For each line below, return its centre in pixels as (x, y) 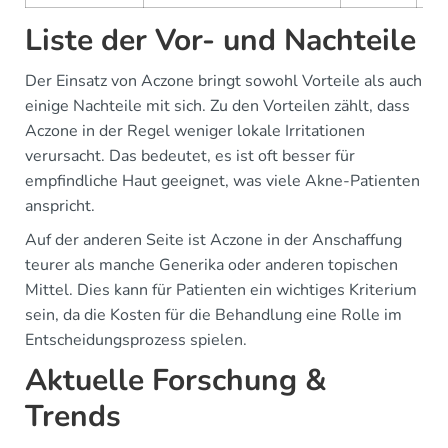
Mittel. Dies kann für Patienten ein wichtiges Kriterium (221, 290)
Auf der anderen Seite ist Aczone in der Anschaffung (213, 240)
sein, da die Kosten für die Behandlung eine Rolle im (213, 315)
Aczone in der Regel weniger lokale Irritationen (195, 131)
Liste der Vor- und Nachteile (220, 40)
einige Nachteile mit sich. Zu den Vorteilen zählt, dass (217, 106)
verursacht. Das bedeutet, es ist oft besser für (190, 156)
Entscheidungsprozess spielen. (136, 340)
